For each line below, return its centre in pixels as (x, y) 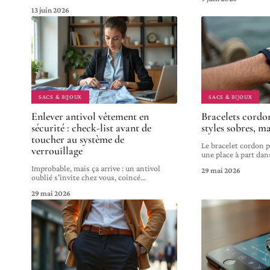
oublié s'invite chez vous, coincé (86, 177)
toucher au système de (78, 139)
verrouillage (57, 150)
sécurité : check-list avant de (91, 127)
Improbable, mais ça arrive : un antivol (96, 168)
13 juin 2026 (50, 10)
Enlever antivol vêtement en (90, 116)
